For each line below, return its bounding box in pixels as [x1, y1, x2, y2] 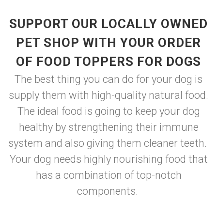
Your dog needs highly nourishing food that [9, 153, 208, 165]
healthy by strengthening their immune [18, 121, 199, 133]
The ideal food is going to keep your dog [17, 105, 200, 117]
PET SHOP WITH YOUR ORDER [16, 35, 201, 50]
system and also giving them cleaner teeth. [8, 137, 209, 149]
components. [77, 185, 140, 197]
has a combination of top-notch [35, 169, 182, 181]
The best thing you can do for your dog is [15, 73, 202, 85]
